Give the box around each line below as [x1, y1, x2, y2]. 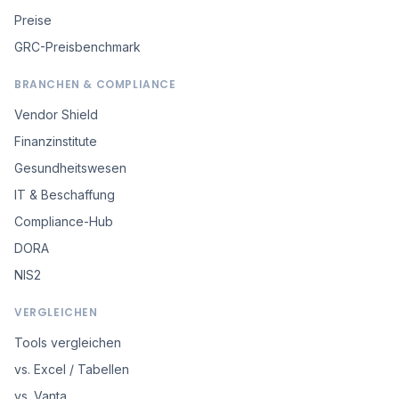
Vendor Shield [14, 107, 98, 123]
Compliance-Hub [14, 214, 113, 230]
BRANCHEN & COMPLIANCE [14, 77, 176, 93]
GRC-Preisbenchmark [14, 39, 141, 55]
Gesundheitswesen [14, 160, 126, 176]
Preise [14, 12, 52, 28]
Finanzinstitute [14, 134, 97, 150]
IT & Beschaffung [14, 187, 115, 203]
